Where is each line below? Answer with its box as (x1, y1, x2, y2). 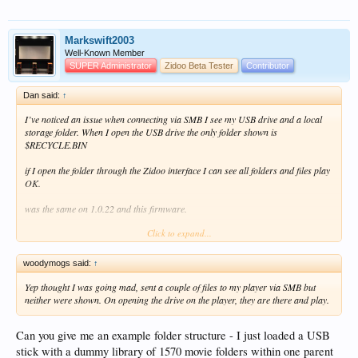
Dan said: (23, 90, 62, 101)
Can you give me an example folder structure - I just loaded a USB (16, 327, 330, 343)
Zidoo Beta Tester (165, 61, 233, 71)
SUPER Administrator (70, 61, 152, 71)
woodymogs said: (23, 257, 93, 268)
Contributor (246, 61, 289, 71)
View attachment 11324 (116, 228, 205, 241)
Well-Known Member (65, 48, 145, 58)
